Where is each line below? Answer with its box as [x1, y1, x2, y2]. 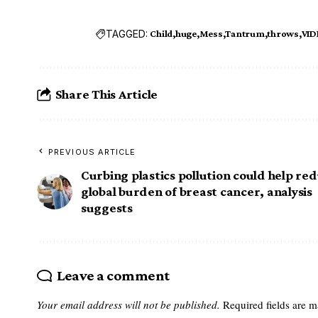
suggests [81, 200, 133, 216]
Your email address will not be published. [37, 297, 220, 312]
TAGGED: [106, 27, 148, 40]
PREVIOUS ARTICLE [48, 147, 136, 158]
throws [267, 28, 299, 40]
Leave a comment [56, 267, 170, 285]
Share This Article [55, 86, 158, 102]
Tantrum [225, 28, 265, 40]
